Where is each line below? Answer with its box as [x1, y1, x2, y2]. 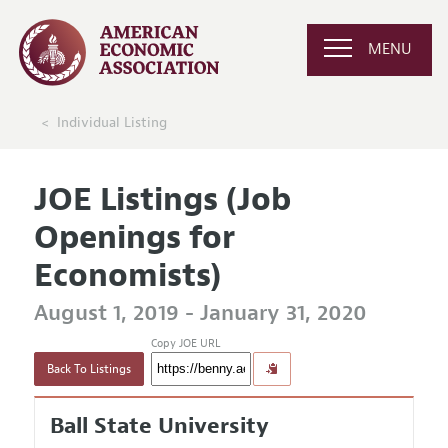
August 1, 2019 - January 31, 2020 [33, 298, 367, 328]
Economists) [33, 254, 221, 296]
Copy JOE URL [150, 336, 220, 351]
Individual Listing [56, 113, 167, 131]
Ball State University [49, 412, 269, 441]
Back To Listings [46, 361, 131, 378]
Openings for [33, 216, 235, 258]
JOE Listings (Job [33, 178, 291, 220]
